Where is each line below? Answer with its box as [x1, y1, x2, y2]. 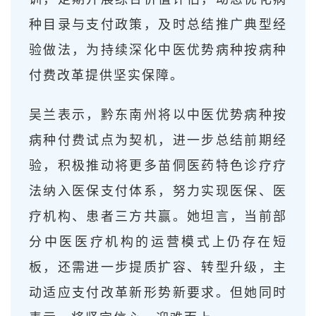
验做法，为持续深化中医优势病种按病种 [29, 42, 287, 57]
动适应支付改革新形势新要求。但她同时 [29, 285, 287, 300]
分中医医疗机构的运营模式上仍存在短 [29, 234, 287, 249]
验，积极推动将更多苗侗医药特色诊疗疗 [29, 158, 287, 173]
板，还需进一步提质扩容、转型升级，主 [29, 260, 287, 274]
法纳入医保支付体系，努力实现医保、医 [29, 183, 287, 198]
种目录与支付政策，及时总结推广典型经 [29, 17, 287, 32]
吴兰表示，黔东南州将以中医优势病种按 [29, 107, 287, 122]
